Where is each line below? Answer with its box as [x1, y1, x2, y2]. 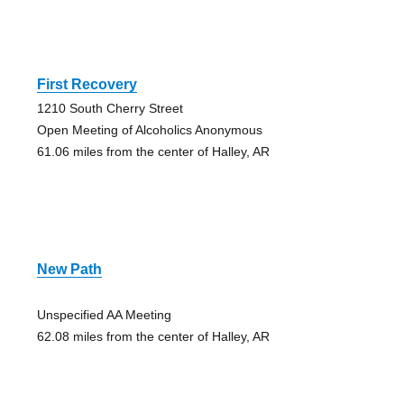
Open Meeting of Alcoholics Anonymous [36, 122, 262, 137]
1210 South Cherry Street [36, 100, 183, 115]
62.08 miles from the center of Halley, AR [36, 328, 270, 344]
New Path [36, 261, 102, 277]
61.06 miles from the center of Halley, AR [36, 143, 270, 159]
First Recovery [36, 76, 137, 92]
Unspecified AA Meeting [36, 307, 171, 322]
